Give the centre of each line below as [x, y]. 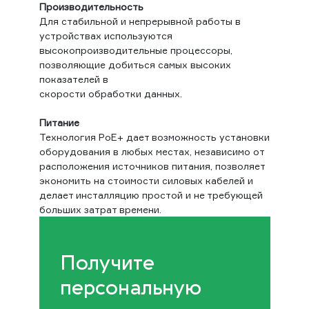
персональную [130, 288]
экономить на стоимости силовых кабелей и [146, 181]
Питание [59, 123]
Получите [107, 263]
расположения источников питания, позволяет [152, 166]
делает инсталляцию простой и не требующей [151, 195]
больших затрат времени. [100, 210]
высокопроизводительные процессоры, [136, 50]
